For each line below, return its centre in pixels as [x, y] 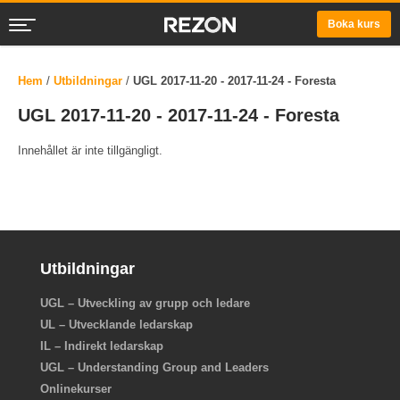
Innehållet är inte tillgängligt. [90, 150]
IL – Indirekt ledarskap [102, 346]
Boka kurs [354, 24]
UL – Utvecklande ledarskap [117, 325]
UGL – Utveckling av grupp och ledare [145, 303]
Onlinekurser [76, 389]
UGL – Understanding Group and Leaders [154, 367]
